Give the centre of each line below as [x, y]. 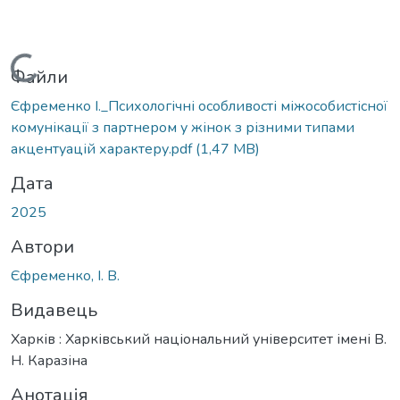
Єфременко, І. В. [65, 275]
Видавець [54, 310]
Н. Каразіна [49, 360]
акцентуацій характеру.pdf [103, 149]
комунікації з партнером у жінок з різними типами [183, 127]
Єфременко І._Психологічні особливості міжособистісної [199, 106]
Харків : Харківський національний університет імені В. [199, 339]
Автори [42, 246]
